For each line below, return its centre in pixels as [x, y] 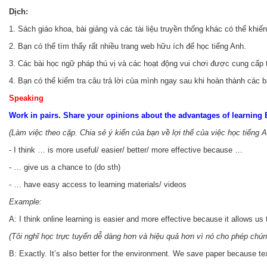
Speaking [26, 98]
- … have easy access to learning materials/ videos [98, 185]
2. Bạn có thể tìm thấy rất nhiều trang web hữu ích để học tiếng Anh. [128, 46]
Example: [25, 202]
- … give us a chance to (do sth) [65, 167]
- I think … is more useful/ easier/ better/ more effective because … [126, 150]
